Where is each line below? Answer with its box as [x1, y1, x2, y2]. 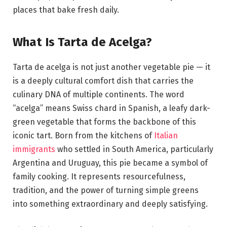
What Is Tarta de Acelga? [13, 35, 152, 50]
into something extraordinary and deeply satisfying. [13, 199, 208, 209]
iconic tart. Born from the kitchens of [13, 131, 154, 141]
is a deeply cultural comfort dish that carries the [13, 76, 194, 86]
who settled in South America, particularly [57, 144, 213, 155]
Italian [154, 131, 178, 141]
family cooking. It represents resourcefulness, [13, 172, 185, 182]
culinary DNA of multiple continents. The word [13, 90, 184, 100]
